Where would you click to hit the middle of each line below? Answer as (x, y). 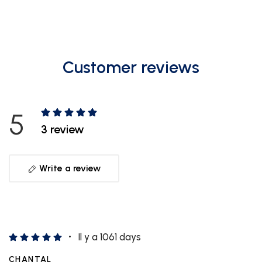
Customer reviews (131, 67)
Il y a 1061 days (109, 237)
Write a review (69, 168)
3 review (63, 130)
